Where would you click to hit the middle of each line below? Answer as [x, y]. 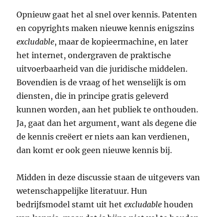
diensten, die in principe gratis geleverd [93, 96]
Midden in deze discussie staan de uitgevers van [108, 177]
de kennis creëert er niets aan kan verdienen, [103, 136]
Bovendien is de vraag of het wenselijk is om [101, 82]
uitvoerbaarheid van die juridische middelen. [102, 69]
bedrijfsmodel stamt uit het [70, 204]
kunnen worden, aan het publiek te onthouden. [108, 109]
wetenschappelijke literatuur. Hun [82, 191]
